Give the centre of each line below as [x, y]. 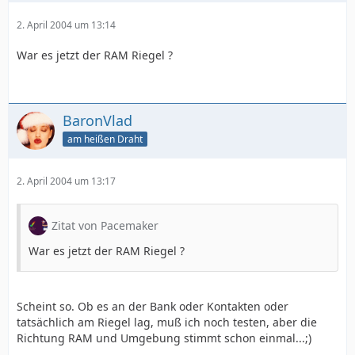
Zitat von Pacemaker [105, 225]
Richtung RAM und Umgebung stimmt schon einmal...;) [164, 338]
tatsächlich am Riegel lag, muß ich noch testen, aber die [167, 322]
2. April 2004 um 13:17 [66, 181]
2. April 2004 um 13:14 [66, 25]
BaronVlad [97, 120]
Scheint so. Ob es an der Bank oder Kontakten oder [153, 306]
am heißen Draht [105, 139]
